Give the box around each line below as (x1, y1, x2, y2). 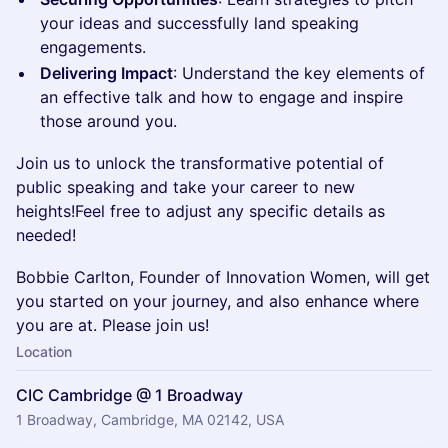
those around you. (40, 111, 177, 131)
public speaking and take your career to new (16, 177, 355, 197)
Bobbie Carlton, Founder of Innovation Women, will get (16, 267, 430, 287)
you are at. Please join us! (16, 315, 209, 335)
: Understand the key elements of (173, 63, 425, 83)
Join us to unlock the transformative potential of (16, 153, 384, 173)
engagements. (40, 37, 146, 57)
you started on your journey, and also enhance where (16, 291, 419, 311)
